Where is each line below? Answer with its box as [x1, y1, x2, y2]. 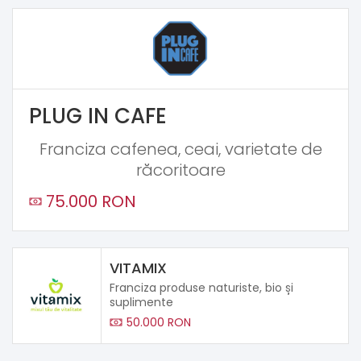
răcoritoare [135, 158, 226, 181]
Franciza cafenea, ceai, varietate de [39, 137, 322, 160]
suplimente [110, 293, 173, 310]
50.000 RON [127, 313, 191, 330]
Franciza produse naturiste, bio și [110, 279, 293, 296]
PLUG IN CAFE [29, 101, 167, 131]
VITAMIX [110, 257, 167, 278]
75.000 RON [46, 189, 136, 213]
